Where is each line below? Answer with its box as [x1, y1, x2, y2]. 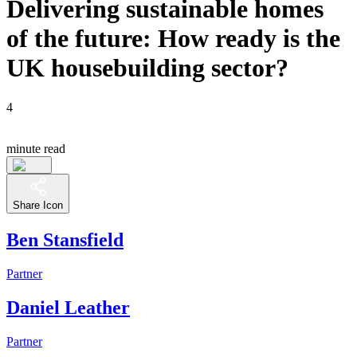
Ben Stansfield [6, 229, 124, 250]
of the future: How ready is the [6, 24, 340, 53]
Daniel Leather [6, 296, 130, 318]
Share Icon [13, 198, 63, 211]
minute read [6, 141, 65, 155]
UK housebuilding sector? [6, 53, 288, 83]
